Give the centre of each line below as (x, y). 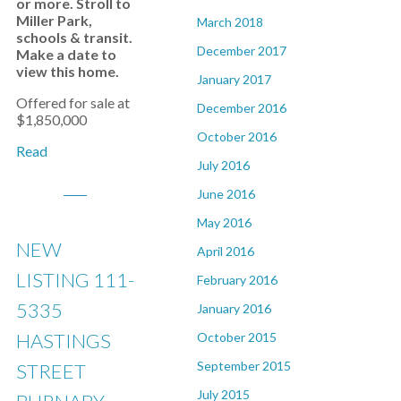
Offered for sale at (73, 102)
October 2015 (237, 337)
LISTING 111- (75, 280)
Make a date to (66, 54)
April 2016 (226, 251)
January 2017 (234, 79)
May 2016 (224, 222)
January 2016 (234, 308)
